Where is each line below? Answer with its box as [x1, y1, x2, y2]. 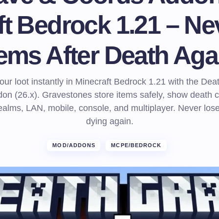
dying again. [86, 116, 133, 126]
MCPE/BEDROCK [111, 142, 162, 148]
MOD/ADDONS [52, 142, 96, 148]
